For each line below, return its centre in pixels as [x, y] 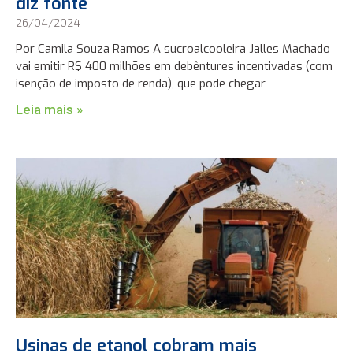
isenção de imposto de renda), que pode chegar [141, 83]
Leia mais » [50, 109]
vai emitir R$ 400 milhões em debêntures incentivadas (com [175, 66]
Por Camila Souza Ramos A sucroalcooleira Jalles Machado [173, 48]
